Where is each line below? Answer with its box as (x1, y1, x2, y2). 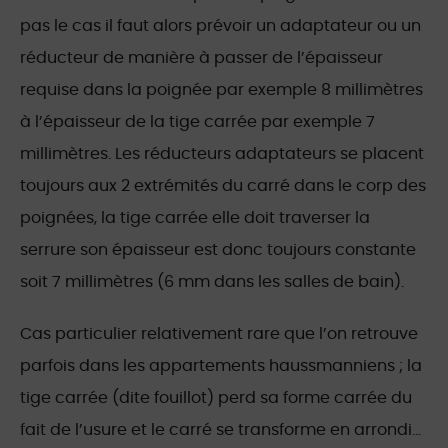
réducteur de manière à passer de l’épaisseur (20, 50, 383, 67)
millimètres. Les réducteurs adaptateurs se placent (20, 146, 424, 163)
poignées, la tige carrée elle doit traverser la (20, 210, 370, 227)
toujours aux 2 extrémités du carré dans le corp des (20, 178, 426, 195)
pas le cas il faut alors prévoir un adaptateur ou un (20, 18, 421, 35)
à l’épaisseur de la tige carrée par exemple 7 (20, 114, 375, 131)
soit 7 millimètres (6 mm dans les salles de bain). (20, 274, 404, 291)
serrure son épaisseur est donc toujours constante (20, 242, 416, 259)
